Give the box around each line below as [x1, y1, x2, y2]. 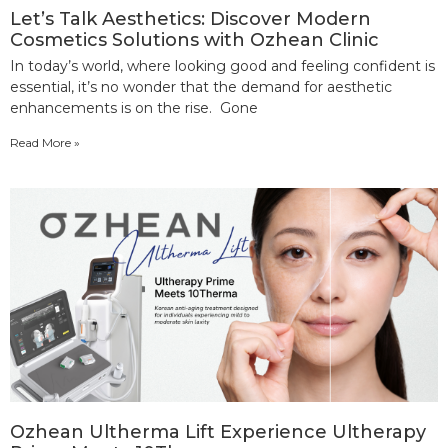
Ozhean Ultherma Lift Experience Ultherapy [10, 420, 426, 443]
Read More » [10, 134, 80, 150]
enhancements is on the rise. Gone [10, 98, 258, 117]
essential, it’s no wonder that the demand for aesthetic [10, 77, 392, 96]
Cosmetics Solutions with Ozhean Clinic [10, 28, 379, 51]
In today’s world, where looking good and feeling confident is [10, 56, 435, 75]
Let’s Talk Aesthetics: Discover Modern [10, 7, 371, 30]
